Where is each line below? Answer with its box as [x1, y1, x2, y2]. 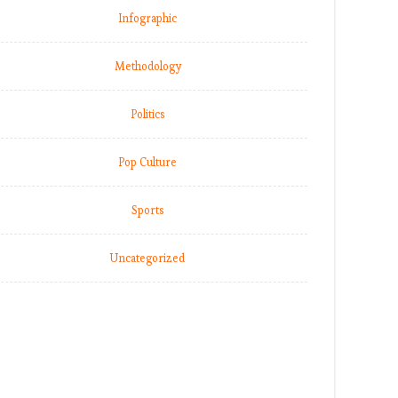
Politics [131, 107, 164, 122]
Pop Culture [118, 155, 177, 170]
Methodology [114, 59, 181, 74]
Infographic [118, 11, 177, 26]
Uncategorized [110, 251, 185, 266]
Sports [131, 203, 163, 218]
